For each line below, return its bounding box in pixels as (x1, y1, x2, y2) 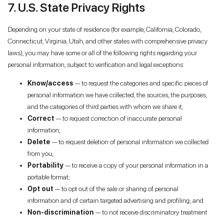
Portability (27, 161, 64, 169)
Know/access (27, 79, 73, 87)
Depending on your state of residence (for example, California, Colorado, (8, 25, 201, 33)
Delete (27, 137, 50, 146)
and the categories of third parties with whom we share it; (27, 102, 183, 110)
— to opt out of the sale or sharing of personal (53, 184, 178, 193)
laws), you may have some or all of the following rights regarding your (8, 48, 197, 57)
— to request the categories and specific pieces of (73, 79, 208, 87)
